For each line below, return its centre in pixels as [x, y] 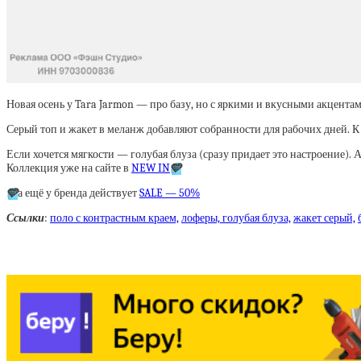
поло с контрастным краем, [114, 218]
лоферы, [202, 218]
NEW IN [151, 168]
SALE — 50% [170, 193]
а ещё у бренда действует [79, 193]
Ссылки [25, 218]
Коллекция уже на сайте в [69, 168]
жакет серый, [324, 218]
